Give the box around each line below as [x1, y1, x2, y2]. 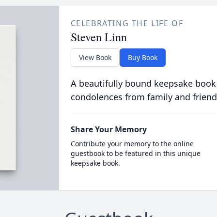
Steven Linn [70, 29, 127, 45]
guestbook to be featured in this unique [70, 149, 201, 158]
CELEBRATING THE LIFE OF [70, 18, 184, 29]
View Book [78, 53, 111, 62]
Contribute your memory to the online [70, 139, 194, 148]
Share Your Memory [70, 124, 147, 135]
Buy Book [127, 53, 157, 62]
